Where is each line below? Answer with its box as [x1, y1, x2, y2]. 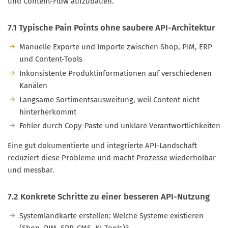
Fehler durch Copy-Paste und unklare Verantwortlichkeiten [19, 121, 220, 131]
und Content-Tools [19, 54, 82, 64]
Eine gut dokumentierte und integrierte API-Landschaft [8, 141, 197, 151]
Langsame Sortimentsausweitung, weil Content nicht [19, 95, 199, 104]
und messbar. [8, 165, 54, 175]
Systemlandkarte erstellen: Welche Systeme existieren [19, 211, 204, 221]
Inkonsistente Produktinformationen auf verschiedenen [19, 68, 212, 78]
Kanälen [19, 80, 47, 90]
